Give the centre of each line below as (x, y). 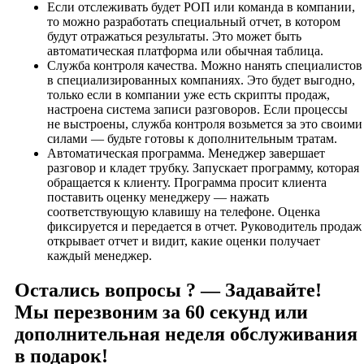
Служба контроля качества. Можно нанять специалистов (205, 66)
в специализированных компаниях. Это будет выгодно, (201, 80)
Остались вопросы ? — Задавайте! (168, 290)
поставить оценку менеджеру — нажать (158, 197)
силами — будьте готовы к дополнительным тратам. (192, 139)
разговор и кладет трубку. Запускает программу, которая (203, 168)
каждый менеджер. (100, 256)
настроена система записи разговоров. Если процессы (197, 110)
